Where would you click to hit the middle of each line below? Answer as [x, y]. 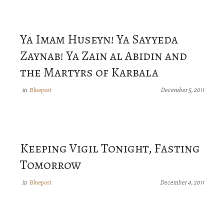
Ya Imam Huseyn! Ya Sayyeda [99, 39]
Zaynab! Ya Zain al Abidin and [103, 55]
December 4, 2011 [182, 182]
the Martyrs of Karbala [89, 72]
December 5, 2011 [182, 90]
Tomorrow [51, 164]
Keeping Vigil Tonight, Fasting [110, 148]
